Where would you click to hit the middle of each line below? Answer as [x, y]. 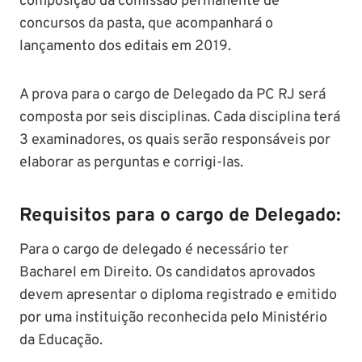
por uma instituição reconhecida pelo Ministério [173, 318]
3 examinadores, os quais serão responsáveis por [175, 141]
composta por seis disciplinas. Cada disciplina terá [180, 118]
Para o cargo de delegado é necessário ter [154, 250]
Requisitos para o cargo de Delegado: [180, 216]
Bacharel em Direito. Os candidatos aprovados [167, 273]
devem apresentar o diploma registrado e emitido [178, 296]
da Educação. [63, 341]
